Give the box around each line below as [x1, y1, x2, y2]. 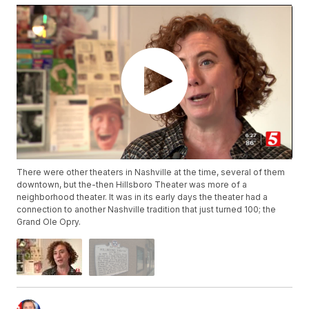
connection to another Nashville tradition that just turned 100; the [17, 204, 277, 215]
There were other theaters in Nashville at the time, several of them [17, 167, 286, 178]
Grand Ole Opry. [17, 217, 81, 228]
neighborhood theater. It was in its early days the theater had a [17, 192, 268, 203]
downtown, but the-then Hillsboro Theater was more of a [17, 179, 248, 190]
